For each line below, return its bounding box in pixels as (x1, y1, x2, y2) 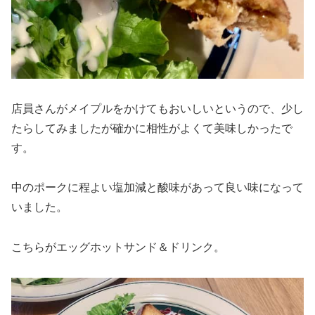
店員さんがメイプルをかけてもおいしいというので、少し (11, 102, 304, 115)
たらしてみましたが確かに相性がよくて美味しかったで (11, 122, 292, 134)
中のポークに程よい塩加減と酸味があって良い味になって (11, 181, 304, 194)
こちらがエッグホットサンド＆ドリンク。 (11, 241, 225, 254)
